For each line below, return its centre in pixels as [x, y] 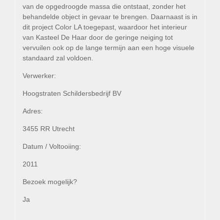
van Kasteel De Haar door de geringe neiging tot [98, 37]
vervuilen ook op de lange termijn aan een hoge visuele [109, 47]
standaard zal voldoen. [58, 58]
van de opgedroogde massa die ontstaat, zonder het [104, 6]
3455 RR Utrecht [49, 128]
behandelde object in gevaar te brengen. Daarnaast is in [110, 16]
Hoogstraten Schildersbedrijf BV [72, 93]
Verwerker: [39, 75]
